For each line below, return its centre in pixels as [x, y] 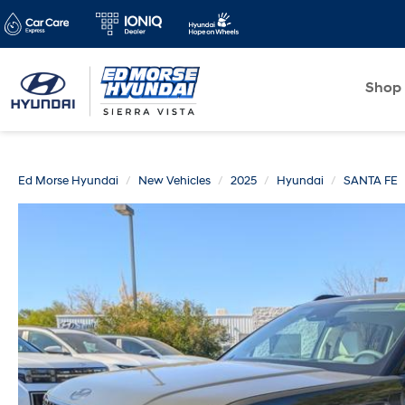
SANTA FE [371, 181]
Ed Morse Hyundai [68, 181]
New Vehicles [174, 181]
